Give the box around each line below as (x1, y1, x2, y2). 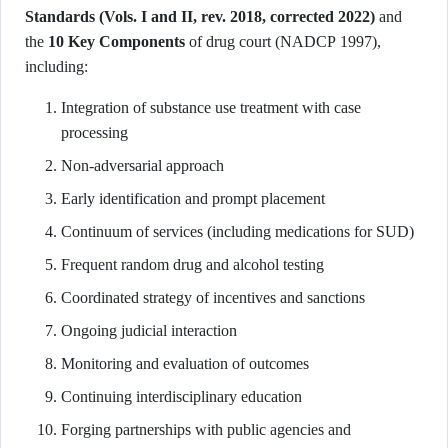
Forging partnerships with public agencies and (61, 421, 351, 438)
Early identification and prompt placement (61, 190, 325, 207)
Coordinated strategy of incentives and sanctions (61, 289, 365, 306)
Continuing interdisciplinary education (61, 388, 302, 405)
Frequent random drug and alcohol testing (61, 256, 324, 273)
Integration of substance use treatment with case (61, 99, 361, 116)
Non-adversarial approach (61, 157, 224, 174)
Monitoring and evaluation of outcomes (61, 355, 309, 372)
